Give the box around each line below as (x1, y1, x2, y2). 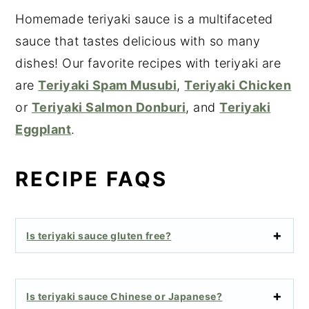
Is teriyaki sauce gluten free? (26, 229, 172, 241)
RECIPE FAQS (15, 166, 168, 191)
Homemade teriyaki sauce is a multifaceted (15, 11, 273, 26)
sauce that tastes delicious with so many (15, 33, 261, 48)
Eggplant (15, 121, 72, 137)
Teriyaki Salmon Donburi (31, 99, 186, 114)
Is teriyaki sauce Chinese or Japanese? (26, 290, 223, 302)
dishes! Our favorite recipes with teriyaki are (15, 55, 281, 70)
